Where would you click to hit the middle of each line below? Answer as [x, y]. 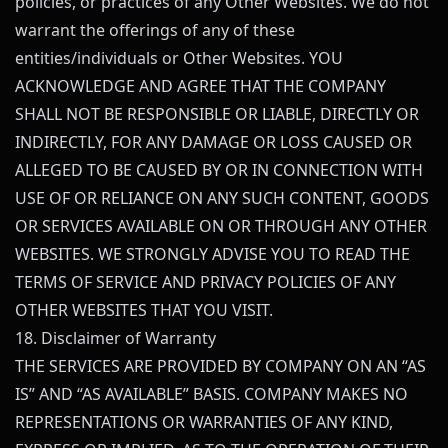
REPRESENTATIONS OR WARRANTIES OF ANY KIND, [204, 422]
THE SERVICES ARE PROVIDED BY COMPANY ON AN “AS [220, 366]
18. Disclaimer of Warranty [115, 338]
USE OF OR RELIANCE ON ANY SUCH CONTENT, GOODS [222, 198]
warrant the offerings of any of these [155, 30]
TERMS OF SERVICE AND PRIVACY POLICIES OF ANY [205, 282]
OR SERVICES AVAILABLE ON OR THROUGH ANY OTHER [221, 226]
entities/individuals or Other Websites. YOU [179, 58]
